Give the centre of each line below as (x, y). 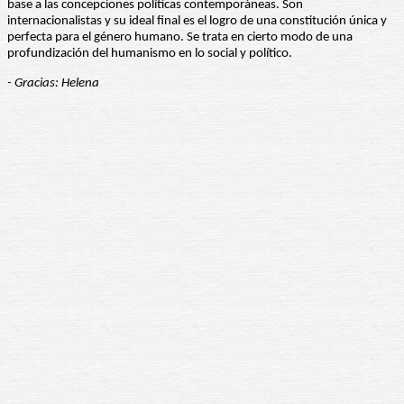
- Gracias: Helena (53, 84)
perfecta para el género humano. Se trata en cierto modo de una (180, 38)
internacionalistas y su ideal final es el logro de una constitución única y (197, 22)
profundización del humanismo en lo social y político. (150, 54)
